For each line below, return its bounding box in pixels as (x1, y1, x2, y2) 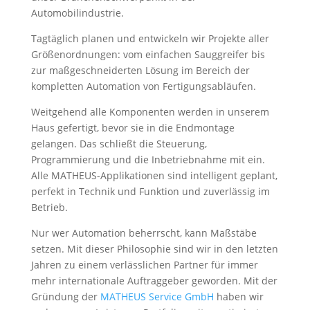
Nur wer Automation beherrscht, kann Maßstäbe (30, 226, 257, 239)
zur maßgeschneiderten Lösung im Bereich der (30, 64, 250, 77)
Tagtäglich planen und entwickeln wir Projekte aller (30, 32, 269, 45)
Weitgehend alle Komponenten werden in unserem (30, 105, 269, 118)
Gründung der (30, 290, 100, 303)
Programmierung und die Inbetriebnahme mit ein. (30, 153, 265, 166)
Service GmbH (145, 290, 214, 303)
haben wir (213, 290, 264, 303)
